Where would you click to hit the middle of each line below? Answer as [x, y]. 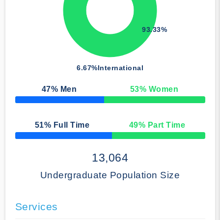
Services [36, 207]
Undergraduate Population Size [110, 175]
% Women [159, 89]
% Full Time [67, 125]
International [120, 68]
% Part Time [162, 125]
